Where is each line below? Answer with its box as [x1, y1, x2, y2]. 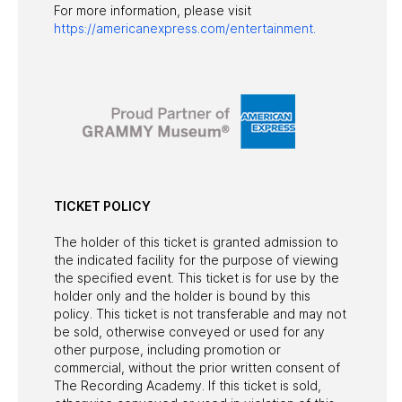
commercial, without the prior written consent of [54, 359, 340, 375]
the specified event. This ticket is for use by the [54, 269, 339, 285]
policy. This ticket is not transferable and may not [54, 305, 346, 321]
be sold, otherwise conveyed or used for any [54, 323, 325, 339]
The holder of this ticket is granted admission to [54, 233, 338, 249]
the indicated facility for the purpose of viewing [54, 251, 338, 267]
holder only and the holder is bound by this [54, 287, 310, 303]
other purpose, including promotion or [54, 341, 281, 357]
